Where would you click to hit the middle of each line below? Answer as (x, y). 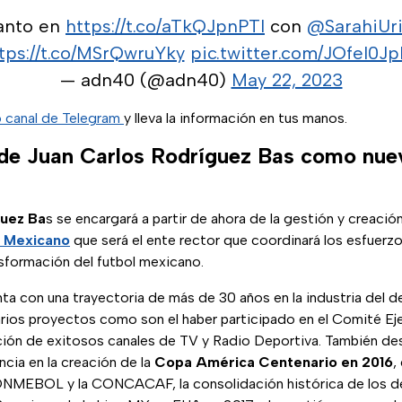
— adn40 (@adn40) (145, 80)
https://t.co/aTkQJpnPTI (165, 26)
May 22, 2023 (287, 80)
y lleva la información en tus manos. (236, 118)
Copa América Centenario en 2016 (274, 363)
